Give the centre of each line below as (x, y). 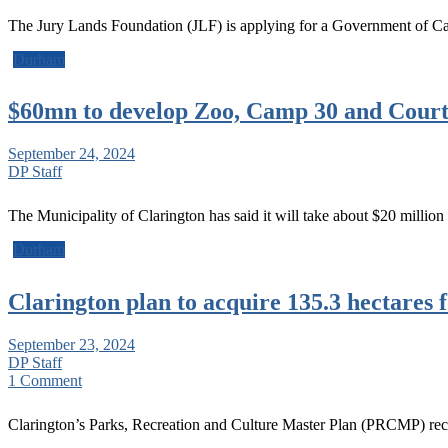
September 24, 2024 (71, 154)
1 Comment (45, 381)
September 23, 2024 (71, 345)
